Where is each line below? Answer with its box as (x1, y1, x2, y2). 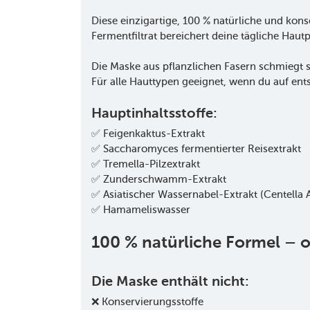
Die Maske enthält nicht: (91, 272, 249, 289)
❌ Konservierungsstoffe (91, 295, 203, 308)
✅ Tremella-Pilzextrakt (91, 158, 200, 170)
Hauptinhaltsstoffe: (91, 104, 217, 121)
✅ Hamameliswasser (91, 203, 190, 216)
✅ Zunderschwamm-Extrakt (91, 173, 226, 185)
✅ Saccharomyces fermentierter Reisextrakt (91, 143, 301, 155)
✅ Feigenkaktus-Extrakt (91, 127, 205, 140)
